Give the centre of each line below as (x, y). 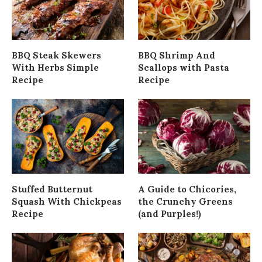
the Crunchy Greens (186, 201)
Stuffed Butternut (52, 189)
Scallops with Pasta (184, 68)
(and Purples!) (170, 213)
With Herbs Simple (55, 68)
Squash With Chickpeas (67, 201)
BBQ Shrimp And (177, 55)
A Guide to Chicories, (187, 189)
